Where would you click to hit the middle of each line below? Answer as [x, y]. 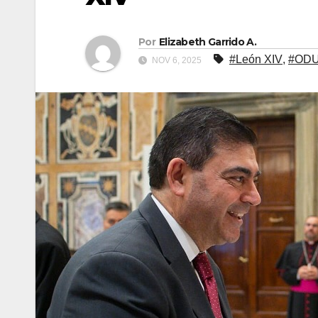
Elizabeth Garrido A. [207, 42]
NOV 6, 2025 [177, 60]
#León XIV [256, 59]
